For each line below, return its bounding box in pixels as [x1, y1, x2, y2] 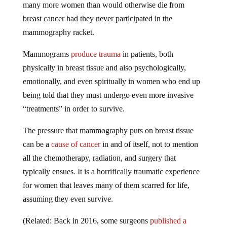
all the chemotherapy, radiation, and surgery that [22, 145, 176, 155]
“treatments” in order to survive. [22, 96, 125, 105]
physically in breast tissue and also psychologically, [22, 55, 186, 64]
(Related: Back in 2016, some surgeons [22, 208, 150, 217]
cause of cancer [51, 132, 100, 141]
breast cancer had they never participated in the [22, 6, 172, 15]
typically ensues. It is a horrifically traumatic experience [22, 159, 200, 168]
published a [149, 208, 186, 217]
